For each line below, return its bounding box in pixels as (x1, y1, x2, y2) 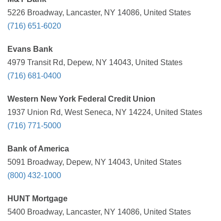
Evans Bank (7, 45, 53, 53)
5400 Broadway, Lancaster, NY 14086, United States (7, 208, 191, 216)
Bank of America (7, 145, 69, 153)
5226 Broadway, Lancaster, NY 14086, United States (7, 8, 191, 17)
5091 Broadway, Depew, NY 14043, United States (7, 158, 182, 166)
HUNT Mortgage (7, 194, 68, 203)
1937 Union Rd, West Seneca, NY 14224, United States (7, 108, 202, 116)
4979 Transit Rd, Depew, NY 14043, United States (7, 58, 183, 67)
